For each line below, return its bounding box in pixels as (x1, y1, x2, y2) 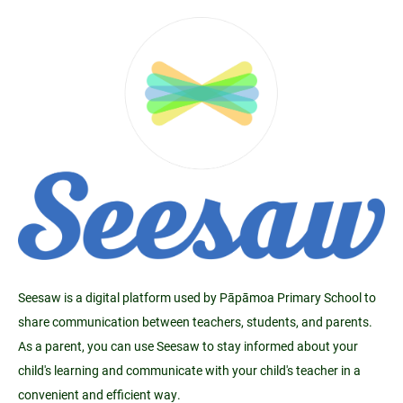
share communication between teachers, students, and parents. (18, 313, 372, 331)
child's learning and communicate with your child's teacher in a (18, 362, 361, 380)
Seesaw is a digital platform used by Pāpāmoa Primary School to (18, 289, 376, 307)
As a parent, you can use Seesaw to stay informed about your (18, 337, 358, 355)
